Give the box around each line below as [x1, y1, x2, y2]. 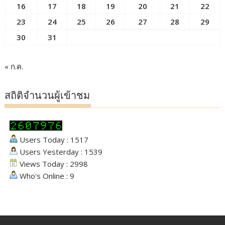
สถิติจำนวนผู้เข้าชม [5, 89, 90, 102]
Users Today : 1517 [18, 135, 89, 145]
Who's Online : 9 [18, 171, 75, 181]
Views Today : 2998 [18, 159, 88, 169]
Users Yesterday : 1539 [18, 147, 103, 157]
